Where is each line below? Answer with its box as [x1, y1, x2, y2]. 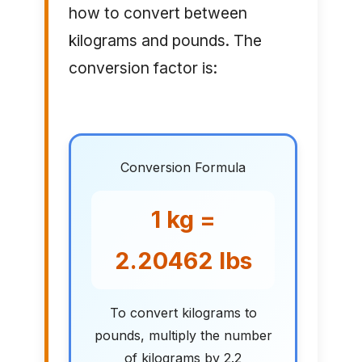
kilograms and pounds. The [68, 31, 262, 51]
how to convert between [68, 3, 247, 23]
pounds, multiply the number [94, 327, 272, 344]
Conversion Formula [120, 159, 246, 176]
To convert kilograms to [109, 305, 257, 322]
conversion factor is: [68, 58, 217, 78]
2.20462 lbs [114, 246, 252, 276]
